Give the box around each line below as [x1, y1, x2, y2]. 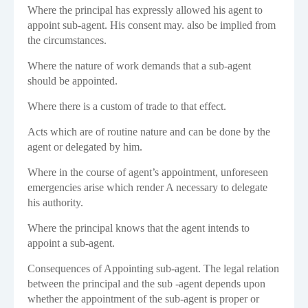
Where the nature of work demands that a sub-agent [27, 60, 251, 72]
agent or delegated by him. [27, 141, 142, 153]
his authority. [27, 197, 83, 209]
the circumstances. [27, 34, 107, 47]
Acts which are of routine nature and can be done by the [27, 126, 270, 138]
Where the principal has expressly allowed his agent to [27, 4, 263, 16]
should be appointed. [27, 75, 118, 87]
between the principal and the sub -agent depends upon [27, 278, 265, 290]
